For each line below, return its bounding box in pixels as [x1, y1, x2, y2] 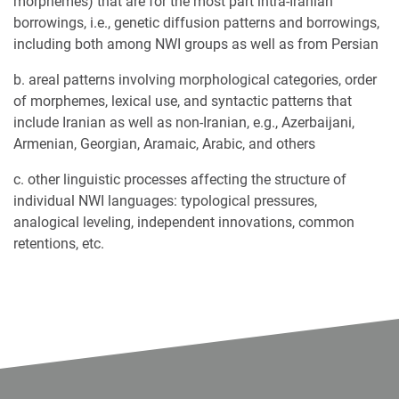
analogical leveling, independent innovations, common [13, 214, 354, 232]
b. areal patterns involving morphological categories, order [13, 71, 377, 89]
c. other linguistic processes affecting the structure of [13, 171, 346, 189]
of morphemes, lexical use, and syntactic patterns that [13, 93, 352, 110]
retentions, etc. [13, 235, 104, 253]
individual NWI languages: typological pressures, [13, 192, 317, 210]
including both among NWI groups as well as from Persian [13, 36, 379, 53]
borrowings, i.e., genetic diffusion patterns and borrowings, [13, 14, 379, 32]
